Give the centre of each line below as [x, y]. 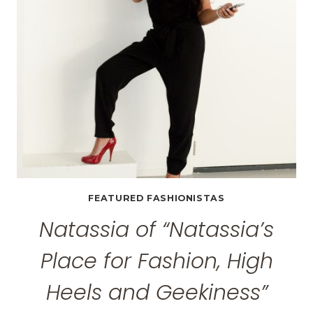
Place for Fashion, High [156, 261]
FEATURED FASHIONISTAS [156, 198]
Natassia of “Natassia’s [156, 230]
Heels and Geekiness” [156, 292]
